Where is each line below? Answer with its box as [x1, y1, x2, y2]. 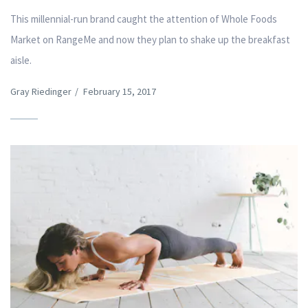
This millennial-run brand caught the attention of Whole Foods [10, 12, 277, 26]
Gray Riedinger [10, 85, 71, 98]
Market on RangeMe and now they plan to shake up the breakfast [10, 33, 290, 47]
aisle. [10, 54, 32, 67]
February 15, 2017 [83, 85, 156, 98]
